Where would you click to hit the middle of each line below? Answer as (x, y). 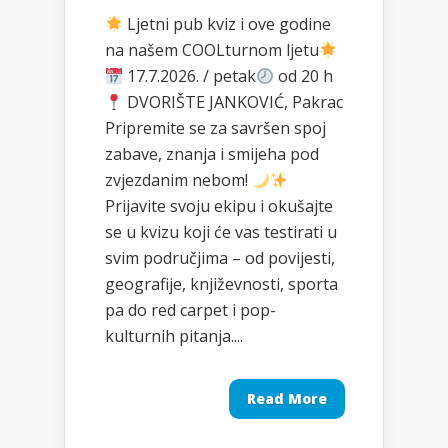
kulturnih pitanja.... (174, 336)
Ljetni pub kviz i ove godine (227, 24)
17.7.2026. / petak (190, 76)
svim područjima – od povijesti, (220, 258)
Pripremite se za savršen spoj (215, 128)
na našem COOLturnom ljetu (212, 50)
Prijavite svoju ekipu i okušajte (219, 206)
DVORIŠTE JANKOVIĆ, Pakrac (233, 102)
